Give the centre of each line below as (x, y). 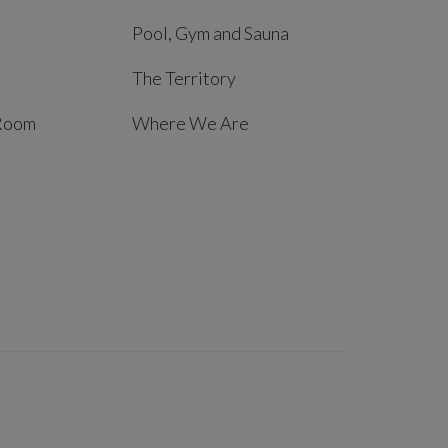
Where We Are (190, 123)
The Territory (184, 78)
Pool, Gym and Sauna (210, 33)
